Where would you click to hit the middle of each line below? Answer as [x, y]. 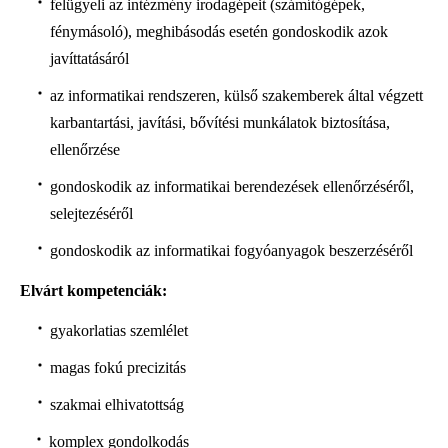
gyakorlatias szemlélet [118, 330]
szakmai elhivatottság [116, 404]
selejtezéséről [91, 214]
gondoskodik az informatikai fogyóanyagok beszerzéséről [231, 251]
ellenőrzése [84, 150]
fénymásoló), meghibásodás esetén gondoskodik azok [218, 32]
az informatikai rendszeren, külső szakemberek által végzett [236, 96]
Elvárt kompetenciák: [93, 291]
